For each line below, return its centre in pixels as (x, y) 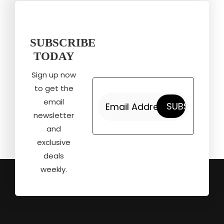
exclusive (54, 142)
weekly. (54, 169)
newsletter (54, 115)
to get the (54, 88)
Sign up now (54, 75)
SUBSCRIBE (63, 43)
